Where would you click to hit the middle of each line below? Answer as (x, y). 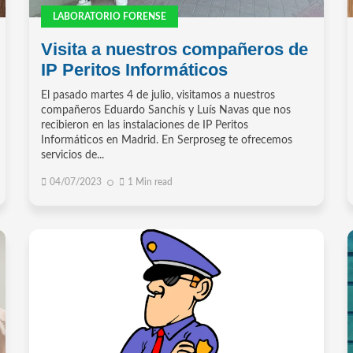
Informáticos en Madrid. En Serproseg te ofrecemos (167, 141)
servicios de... (73, 156)
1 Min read (150, 182)
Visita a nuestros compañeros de (175, 50)
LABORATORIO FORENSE (110, 17)
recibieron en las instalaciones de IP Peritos (145, 126)
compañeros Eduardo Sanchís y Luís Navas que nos (166, 111)
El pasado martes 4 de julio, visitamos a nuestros (158, 96)
